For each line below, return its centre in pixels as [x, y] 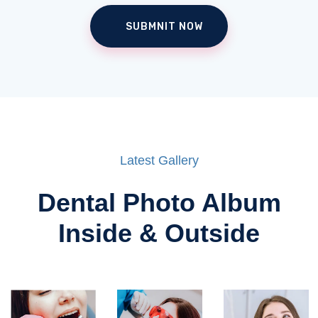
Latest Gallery [159, 160]
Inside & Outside [159, 233]
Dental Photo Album [159, 202]
